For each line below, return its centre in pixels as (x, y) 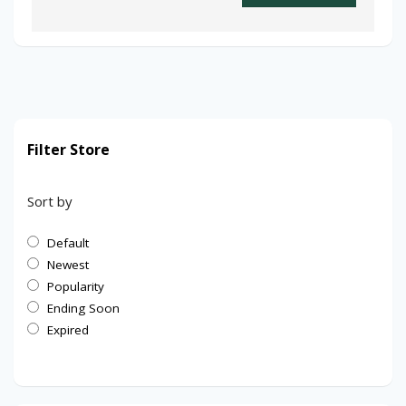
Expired (68, 330)
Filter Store (68, 150)
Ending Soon (83, 309)
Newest (68, 265)
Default (68, 243)
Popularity (76, 287)
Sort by (50, 202)
